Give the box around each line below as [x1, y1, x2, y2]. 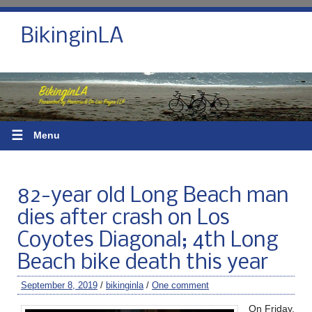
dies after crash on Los [17, 207, 230, 230]
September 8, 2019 [21, 279, 97, 290]
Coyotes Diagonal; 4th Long [17, 229, 279, 252]
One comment [152, 279, 209, 290]
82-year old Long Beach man [17, 185, 289, 208]
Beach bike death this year [17, 251, 268, 274]
